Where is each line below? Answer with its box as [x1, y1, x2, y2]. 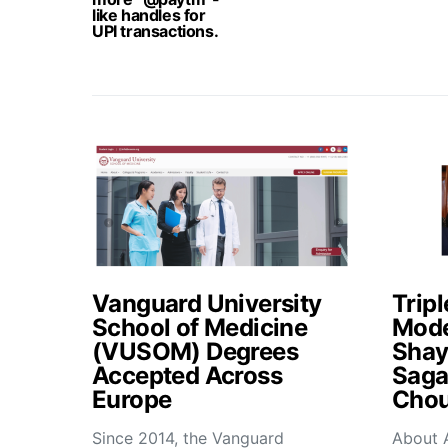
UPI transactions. [92, 21, 219, 41]
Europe [92, 385, 172, 414]
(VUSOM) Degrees [92, 337, 298, 366]
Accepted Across [92, 361, 282, 390]
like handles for [92, 5, 206, 25]
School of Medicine [92, 313, 308, 342]
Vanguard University [92, 289, 322, 318]
